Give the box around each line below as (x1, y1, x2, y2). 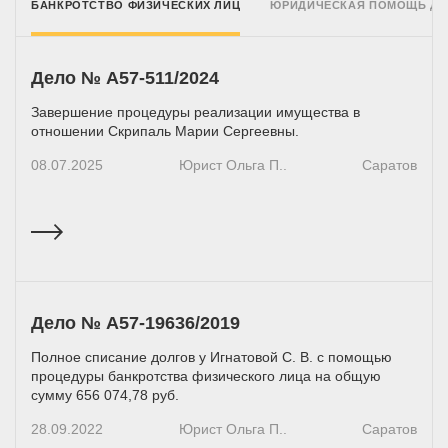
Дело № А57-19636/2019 (31, 312, 240, 333)
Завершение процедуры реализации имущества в (31, 103, 360, 120)
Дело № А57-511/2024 (31, 67, 219, 88)
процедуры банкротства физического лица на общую (31, 367, 381, 384)
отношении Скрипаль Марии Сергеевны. (31, 122, 299, 139)
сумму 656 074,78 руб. (31, 386, 179, 403)
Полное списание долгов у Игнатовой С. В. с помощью (31, 348, 392, 365)
